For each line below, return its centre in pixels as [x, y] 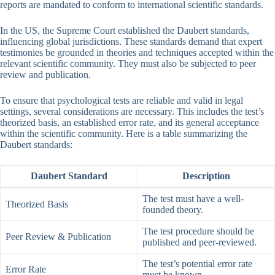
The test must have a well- [193, 199]
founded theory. [173, 210]
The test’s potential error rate [197, 264]
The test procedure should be [198, 231]
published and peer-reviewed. [199, 242]
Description [206, 176]
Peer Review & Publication [58, 237]
